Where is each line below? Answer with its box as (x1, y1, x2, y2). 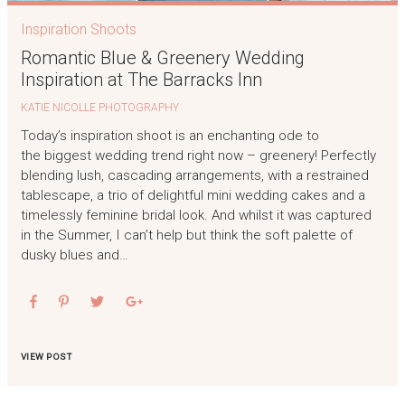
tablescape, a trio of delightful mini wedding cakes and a (20, 187, 365, 204)
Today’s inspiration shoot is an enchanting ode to (20, 127, 319, 145)
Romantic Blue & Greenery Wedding (20, 47, 305, 70)
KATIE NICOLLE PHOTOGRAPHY (20, 101, 179, 115)
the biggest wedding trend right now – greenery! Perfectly (20, 147, 376, 165)
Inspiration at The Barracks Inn (20, 69, 262, 91)
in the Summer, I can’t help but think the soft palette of (20, 227, 353, 244)
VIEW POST (20, 351, 72, 362)
